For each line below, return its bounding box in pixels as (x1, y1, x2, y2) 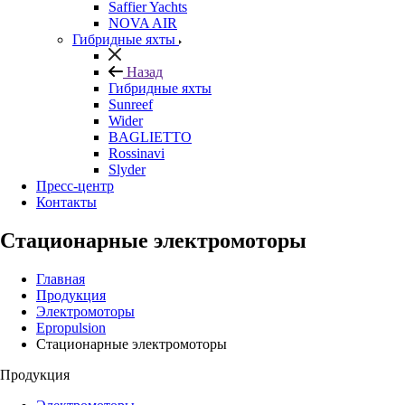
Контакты (36, 194, 97, 210)
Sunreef (108, 97, 153, 112)
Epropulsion (36, 319, 106, 335)
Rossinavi (108, 146, 165, 161)
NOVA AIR (108, 15, 177, 31)
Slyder (108, 162, 146, 177)
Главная (36, 270, 85, 287)
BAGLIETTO (108, 129, 192, 145)
